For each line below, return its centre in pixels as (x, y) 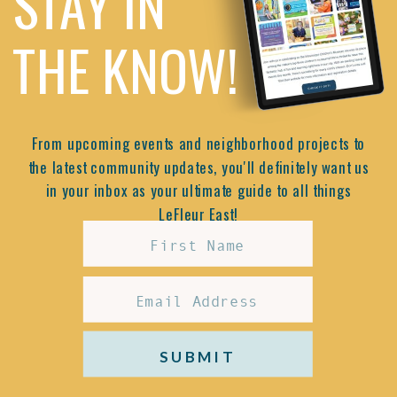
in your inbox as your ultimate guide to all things (198, 190)
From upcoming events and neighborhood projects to (198, 143)
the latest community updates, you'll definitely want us (198, 167)
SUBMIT (198, 356)
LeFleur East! (198, 214)
